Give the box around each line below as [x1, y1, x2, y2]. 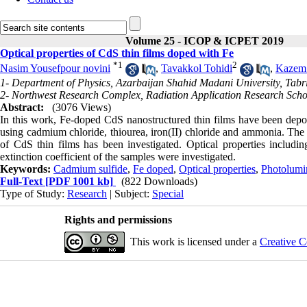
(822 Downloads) [121, 175, 197, 187]
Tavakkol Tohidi [161, 62, 232, 75]
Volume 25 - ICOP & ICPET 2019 [125, 35, 284, 47]
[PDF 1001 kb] [42, 175, 113, 187]
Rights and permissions [64, 213, 172, 225]
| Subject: [107, 187, 152, 199]
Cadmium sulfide [53, 162, 127, 175]
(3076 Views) [52, 101, 111, 113]
